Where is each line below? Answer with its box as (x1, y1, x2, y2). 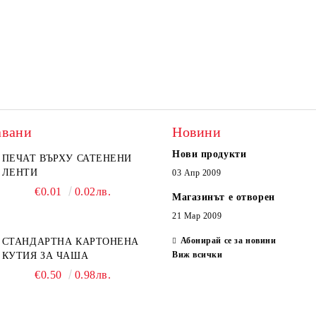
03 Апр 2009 (172, 168, 221, 178)
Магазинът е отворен (172, 192, 275, 202)
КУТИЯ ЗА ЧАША (1, 250, 89, 261)
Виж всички (172, 250, 223, 260)
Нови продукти (172, 149, 247, 159)
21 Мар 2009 (172, 211, 222, 221)
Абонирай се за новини (180, 236, 276, 245)
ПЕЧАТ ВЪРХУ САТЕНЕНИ (1, 153, 132, 164)
